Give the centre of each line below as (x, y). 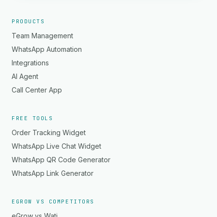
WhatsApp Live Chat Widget (56, 146)
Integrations (30, 63)
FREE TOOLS (32, 118)
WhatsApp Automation (47, 49)
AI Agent (25, 76)
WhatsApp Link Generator (53, 173)
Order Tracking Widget (49, 132)
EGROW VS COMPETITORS (53, 201)
